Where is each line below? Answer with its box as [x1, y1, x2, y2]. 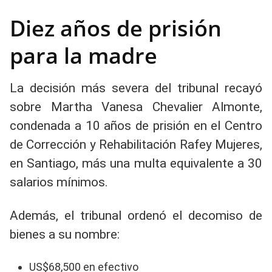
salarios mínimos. [10, 175, 108, 189]
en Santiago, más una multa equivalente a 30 [10, 156, 262, 171]
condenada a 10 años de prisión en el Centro [10, 118, 262, 133]
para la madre [10, 41, 157, 70]
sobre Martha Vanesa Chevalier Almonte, [10, 100, 262, 114]
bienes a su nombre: [10, 227, 120, 242]
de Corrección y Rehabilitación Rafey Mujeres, [10, 137, 262, 152]
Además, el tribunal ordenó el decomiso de [10, 208, 262, 223]
